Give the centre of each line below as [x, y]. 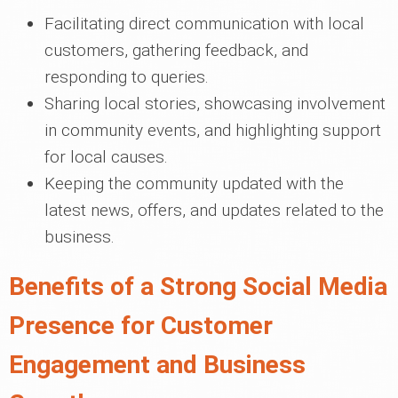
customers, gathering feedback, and [176, 50]
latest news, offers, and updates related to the [214, 210]
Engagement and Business [157, 365]
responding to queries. [127, 77]
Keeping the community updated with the [194, 183]
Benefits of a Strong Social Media [198, 287]
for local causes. [106, 157]
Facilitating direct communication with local [204, 24]
